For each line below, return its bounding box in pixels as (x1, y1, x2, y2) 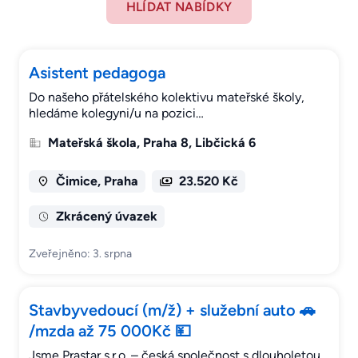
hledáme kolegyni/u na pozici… (29, 105, 204, 121)
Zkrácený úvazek (55, 209, 157, 225)
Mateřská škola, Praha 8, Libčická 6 (48, 135, 256, 151)
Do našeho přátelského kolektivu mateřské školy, (29, 89, 304, 105)
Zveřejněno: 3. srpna (29, 247, 132, 261)
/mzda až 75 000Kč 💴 (29, 321, 191, 341)
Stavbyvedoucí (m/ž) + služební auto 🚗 (29, 300, 316, 320)
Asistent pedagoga (29, 63, 165, 83)
